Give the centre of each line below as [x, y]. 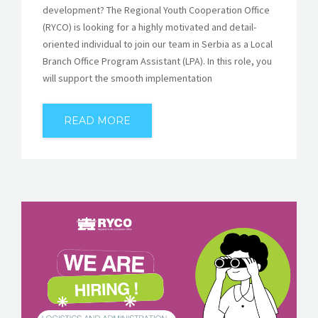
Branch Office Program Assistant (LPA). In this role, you [157, 61]
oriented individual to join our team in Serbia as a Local [158, 44]
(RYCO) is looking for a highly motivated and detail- [149, 27]
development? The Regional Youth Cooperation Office [156, 10]
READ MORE [97, 121]
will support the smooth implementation [127, 78]
